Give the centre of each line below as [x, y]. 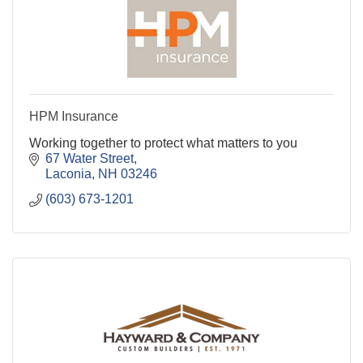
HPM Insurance [74, 116]
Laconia [68, 173]
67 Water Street [90, 158]
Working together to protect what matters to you [163, 143]
